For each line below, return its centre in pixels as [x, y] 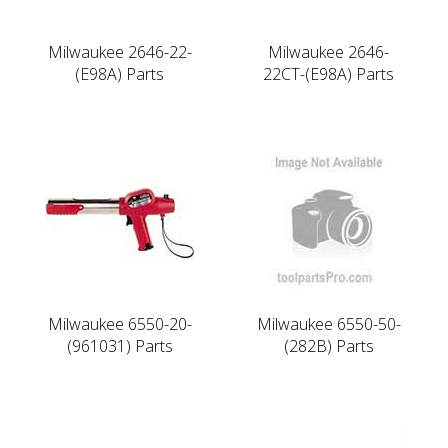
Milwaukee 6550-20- [119, 323]
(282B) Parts [328, 345]
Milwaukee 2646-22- [119, 51]
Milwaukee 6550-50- [328, 323]
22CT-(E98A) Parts [328, 73]
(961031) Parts [119, 345]
